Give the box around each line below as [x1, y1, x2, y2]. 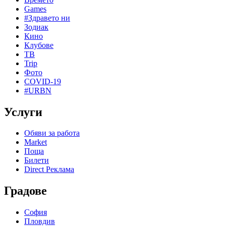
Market [24, 138, 47, 147]
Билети [24, 156, 49, 165]
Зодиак [24, 22, 48, 31]
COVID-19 [24, 77, 61, 86]
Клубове [24, 40, 53, 49]
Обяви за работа [24, 129, 80, 138]
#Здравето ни [24, 13, 70, 22]
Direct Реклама [24, 165, 74, 174]
